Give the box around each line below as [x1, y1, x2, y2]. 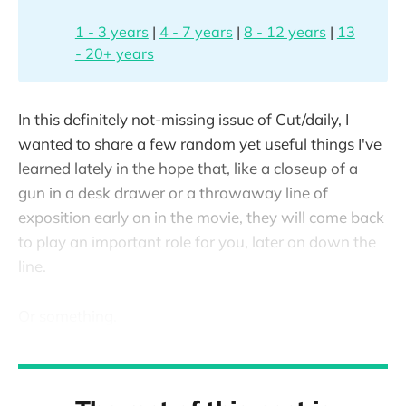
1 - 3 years [74, 22, 149, 41]
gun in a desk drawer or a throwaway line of [18, 183, 328, 203]
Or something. [18, 305, 117, 325]
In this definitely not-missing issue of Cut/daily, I [18, 110, 349, 130]
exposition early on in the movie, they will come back [18, 208, 384, 227]
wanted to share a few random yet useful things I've [18, 134, 382, 154]
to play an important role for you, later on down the [18, 232, 376, 252]
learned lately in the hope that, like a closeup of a [18, 159, 358, 179]
